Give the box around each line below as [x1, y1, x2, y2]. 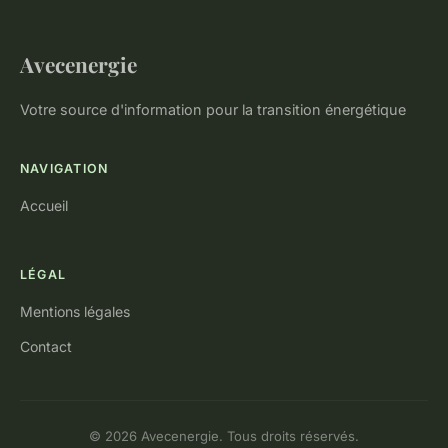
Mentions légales [20, 303, 130, 320]
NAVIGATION [20, 161, 109, 176]
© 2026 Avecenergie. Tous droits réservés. [89, 428, 359, 444]
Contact [20, 338, 72, 355]
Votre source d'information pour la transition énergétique [20, 101, 406, 118]
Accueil [20, 197, 68, 214]
